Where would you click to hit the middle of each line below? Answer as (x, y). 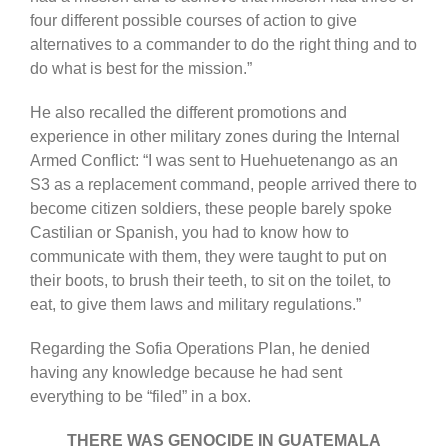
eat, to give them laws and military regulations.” (195, 304)
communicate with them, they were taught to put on (208, 256)
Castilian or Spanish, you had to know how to (189, 232)
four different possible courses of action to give (193, 20)
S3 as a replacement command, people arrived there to (223, 184)
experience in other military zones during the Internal (214, 136)
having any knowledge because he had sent (187, 372)
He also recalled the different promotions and (188, 112)
